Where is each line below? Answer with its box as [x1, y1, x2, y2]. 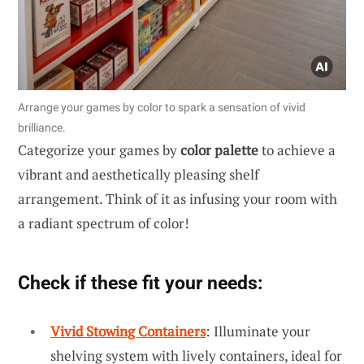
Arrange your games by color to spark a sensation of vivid [18, 100, 305, 114]
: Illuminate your [206, 321, 310, 340]
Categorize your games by [18, 140, 180, 159]
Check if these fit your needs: [18, 271, 262, 294]
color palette [180, 140, 258, 159]
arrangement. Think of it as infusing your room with [18, 188, 337, 208]
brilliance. [18, 120, 66, 134]
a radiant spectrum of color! [18, 213, 189, 232]
